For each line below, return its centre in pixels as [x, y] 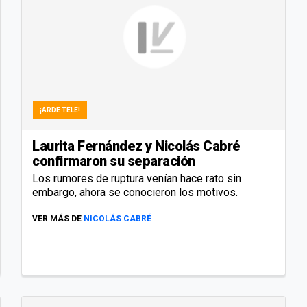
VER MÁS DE [57, 218]
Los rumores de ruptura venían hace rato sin [137, 178]
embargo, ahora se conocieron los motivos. [136, 192]
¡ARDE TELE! [60, 110]
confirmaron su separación [114, 161]
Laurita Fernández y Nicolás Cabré [136, 146]
